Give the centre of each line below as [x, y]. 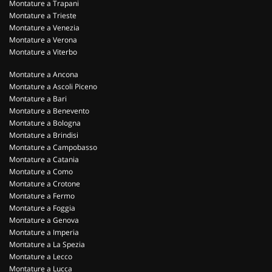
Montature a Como [41, 172]
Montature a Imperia [44, 232]
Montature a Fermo [42, 196]
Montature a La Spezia [47, 244]
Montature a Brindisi [44, 135]
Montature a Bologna [45, 123]
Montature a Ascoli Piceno [53, 87]
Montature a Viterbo [43, 52]
